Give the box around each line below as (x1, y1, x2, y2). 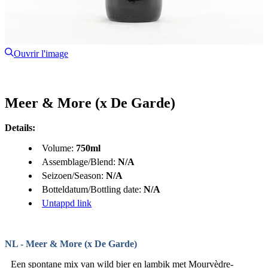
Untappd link (42, 198, 92, 209)
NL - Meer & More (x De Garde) (5, 239, 137, 249)
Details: (5, 123, 35, 133)
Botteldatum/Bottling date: (42, 184, 144, 195)
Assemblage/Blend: (42, 157, 118, 167)
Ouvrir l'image (14, 48, 69, 59)
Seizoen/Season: (42, 170, 106, 181)
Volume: (42, 143, 76, 154)
